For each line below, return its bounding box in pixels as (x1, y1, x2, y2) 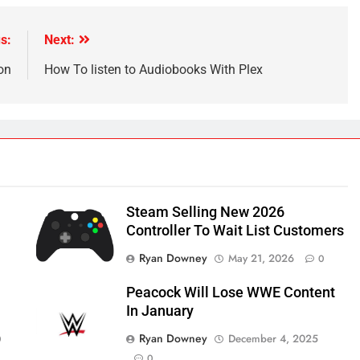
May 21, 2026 (227, 250, 294, 266)
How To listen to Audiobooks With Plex (43, 61, 263, 77)
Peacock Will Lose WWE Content (125, 284, 335, 301)
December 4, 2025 (227, 330, 318, 346)
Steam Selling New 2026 (125, 203, 284, 220)
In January (125, 302, 194, 319)
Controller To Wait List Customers (125, 222, 344, 239)
